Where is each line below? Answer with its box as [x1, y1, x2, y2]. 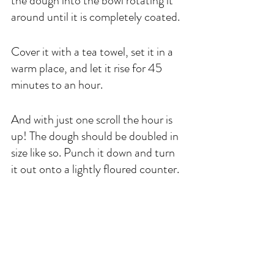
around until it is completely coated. [11, 8, 182, 26]
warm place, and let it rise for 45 [11, 59, 165, 78]
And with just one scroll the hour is [11, 111, 175, 129]
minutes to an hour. [11, 76, 105, 94]
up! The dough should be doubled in [11, 127, 181, 146]
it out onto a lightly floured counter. [11, 160, 182, 179]
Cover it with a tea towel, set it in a [11, 43, 176, 61]
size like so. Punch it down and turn [11, 144, 177, 162]
